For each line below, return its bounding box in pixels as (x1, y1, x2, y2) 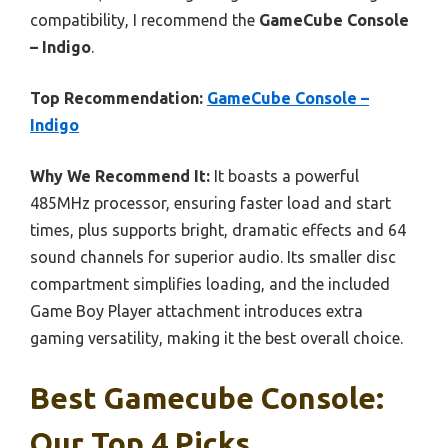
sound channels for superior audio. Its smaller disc (30, 247, 396, 266)
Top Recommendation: (30, 88, 203, 107)
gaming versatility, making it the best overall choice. (30, 328, 403, 347)
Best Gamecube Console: (30, 380, 384, 415)
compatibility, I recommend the (30, 10, 259, 29)
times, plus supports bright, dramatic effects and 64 (30, 220, 406, 239)
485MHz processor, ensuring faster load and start (30, 193, 391, 212)
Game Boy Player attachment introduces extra (30, 301, 363, 320)
